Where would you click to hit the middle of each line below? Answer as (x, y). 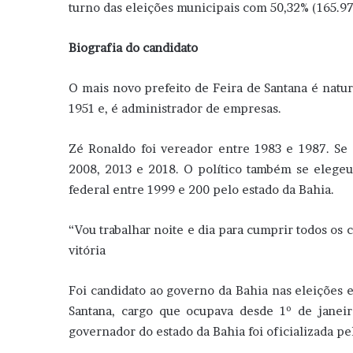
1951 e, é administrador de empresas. (175, 108)
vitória (87, 250)
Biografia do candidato (133, 47)
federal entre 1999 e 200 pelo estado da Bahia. (201, 189)
